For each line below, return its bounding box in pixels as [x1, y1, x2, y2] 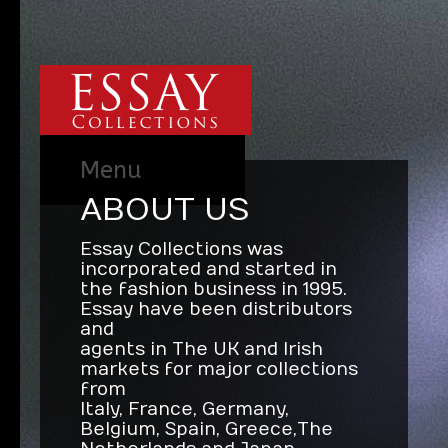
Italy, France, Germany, [80, 399, 290, 420]
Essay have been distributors [80, 299, 353, 320]
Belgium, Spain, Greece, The [80, 419, 334, 440]
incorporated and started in [80, 259, 338, 280]
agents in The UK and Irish [80, 339, 324, 360]
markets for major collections [80, 359, 359, 380]
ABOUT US [80, 191, 250, 229]
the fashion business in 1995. [80, 279, 348, 300]
